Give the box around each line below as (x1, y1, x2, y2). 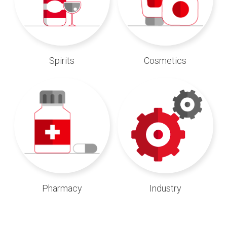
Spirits (49, 55, 74, 66)
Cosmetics (144, 55, 186, 66)
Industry (149, 182, 181, 194)
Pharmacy (42, 182, 82, 194)
